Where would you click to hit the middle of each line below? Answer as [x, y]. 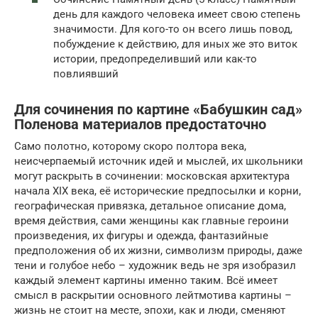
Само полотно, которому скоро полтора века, [130, 146]
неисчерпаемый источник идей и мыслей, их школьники [159, 161]
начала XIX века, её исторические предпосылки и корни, [158, 191]
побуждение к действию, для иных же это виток [175, 44]
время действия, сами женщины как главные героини [152, 220]
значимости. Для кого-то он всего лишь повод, [173, 29]
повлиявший [86, 73]
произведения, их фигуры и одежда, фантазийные [141, 235]
